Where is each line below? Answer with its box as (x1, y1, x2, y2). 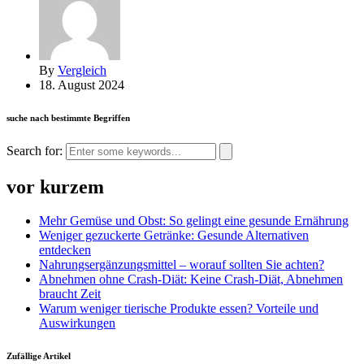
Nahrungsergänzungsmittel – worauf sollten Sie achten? (39, 258, 324, 272)
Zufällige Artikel (6, 351, 71, 362)
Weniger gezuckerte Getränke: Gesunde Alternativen (39, 228, 309, 243)
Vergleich (58, 63, 106, 77)
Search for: (6, 143, 66, 158)
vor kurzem (6, 175, 104, 197)
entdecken (39, 243, 91, 258)
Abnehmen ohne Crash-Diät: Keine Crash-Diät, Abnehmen (39, 272, 343, 287)
